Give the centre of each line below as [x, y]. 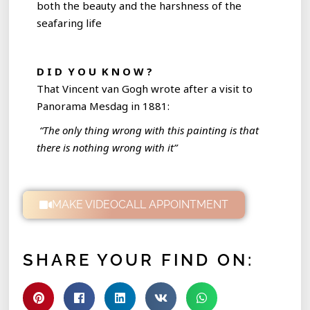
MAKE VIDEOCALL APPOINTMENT [140, 204]
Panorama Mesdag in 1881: [103, 106]
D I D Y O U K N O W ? [98, 71]
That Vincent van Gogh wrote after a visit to [145, 88]
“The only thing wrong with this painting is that [148, 130]
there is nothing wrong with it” [109, 147]
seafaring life [70, 22]
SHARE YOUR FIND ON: [138, 259]
